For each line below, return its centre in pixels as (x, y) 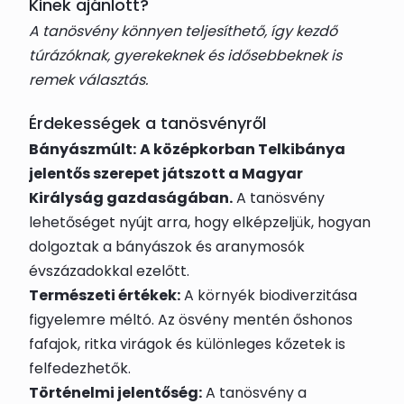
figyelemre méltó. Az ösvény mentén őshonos (191, 320)
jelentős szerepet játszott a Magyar (166, 174)
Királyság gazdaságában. (131, 198)
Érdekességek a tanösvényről (147, 123)
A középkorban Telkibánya (243, 149)
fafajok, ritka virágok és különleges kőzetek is (187, 344)
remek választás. (88, 80)
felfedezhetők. (80, 368)
